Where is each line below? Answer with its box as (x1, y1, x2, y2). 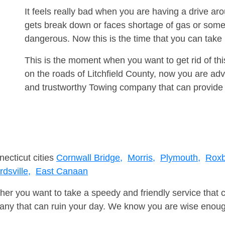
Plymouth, (160, 153, 200, 163)
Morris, (128, 153, 155, 163)
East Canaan (36, 166, 88, 177)
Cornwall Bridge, (56, 153, 123, 163)
